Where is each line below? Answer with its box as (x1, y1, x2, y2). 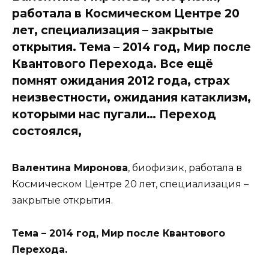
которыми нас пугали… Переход (12, 106, 216, 121)
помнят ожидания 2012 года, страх (12, 73, 230, 88)
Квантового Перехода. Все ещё (12, 56, 213, 71)
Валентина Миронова (12, 162, 128, 174)
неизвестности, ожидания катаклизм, (12, 89, 251, 104)
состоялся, (12, 123, 82, 138)
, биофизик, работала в (128, 162, 242, 174)
